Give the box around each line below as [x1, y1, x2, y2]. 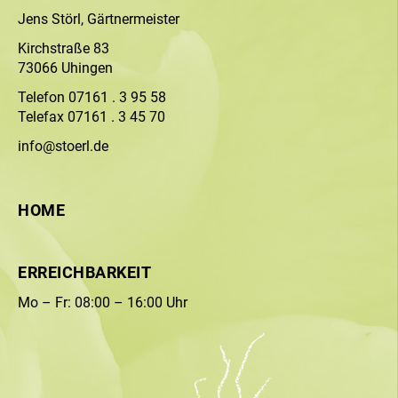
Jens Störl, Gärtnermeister [18, 11, 179, 28]
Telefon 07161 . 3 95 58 [18, 89, 166, 106]
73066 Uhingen [18, 60, 113, 76]
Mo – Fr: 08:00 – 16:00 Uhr [18, 294, 187, 311]
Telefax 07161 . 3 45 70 [18, 108, 165, 125]
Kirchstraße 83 [18, 40, 109, 57]
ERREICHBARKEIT [18, 263, 151, 282]
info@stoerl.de [18, 138, 108, 155]
